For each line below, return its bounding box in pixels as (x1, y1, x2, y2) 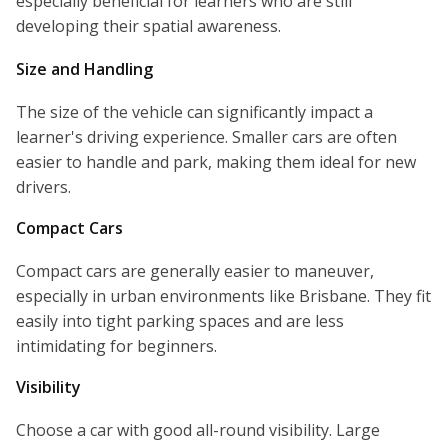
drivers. (16, 176, 71, 199)
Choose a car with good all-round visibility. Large (16, 419, 380, 442)
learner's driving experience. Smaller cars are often (16, 126, 397, 149)
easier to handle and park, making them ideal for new (16, 151, 416, 174)
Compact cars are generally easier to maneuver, (16, 260, 374, 283)
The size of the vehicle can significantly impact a (16, 101, 373, 124)
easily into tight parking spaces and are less (16, 310, 344, 333)
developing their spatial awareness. (16, 15, 281, 38)
